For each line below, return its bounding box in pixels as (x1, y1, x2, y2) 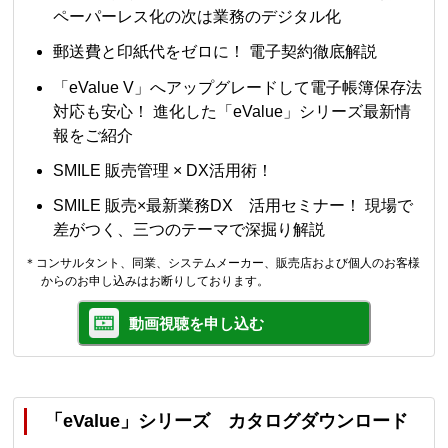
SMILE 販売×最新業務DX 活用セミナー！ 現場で (53, 196, 414, 214)
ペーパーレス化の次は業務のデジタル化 (53, 8, 342, 26)
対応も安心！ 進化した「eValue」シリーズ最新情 (53, 102, 412, 120)
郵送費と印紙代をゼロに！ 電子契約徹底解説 (53, 43, 378, 61)
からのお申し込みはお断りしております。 (40, 273, 269, 288)
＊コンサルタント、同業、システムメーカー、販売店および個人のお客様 (24, 255, 421, 270)
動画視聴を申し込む (129, 314, 264, 332)
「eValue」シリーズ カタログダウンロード (45, 410, 409, 431)
